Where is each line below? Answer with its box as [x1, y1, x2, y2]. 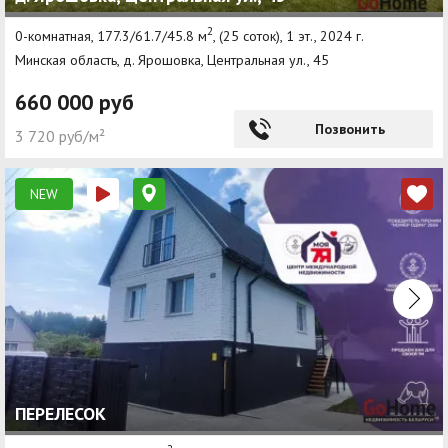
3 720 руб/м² [15, 125, 105, 146]
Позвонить [314, 119, 385, 138]
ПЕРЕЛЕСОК [15, 401, 106, 425]
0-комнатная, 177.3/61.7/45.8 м [15, 26, 207, 45]
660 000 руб [15, 87, 134, 116]
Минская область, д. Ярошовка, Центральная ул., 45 [15, 50, 329, 69]
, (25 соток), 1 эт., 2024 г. [213, 26, 364, 45]
